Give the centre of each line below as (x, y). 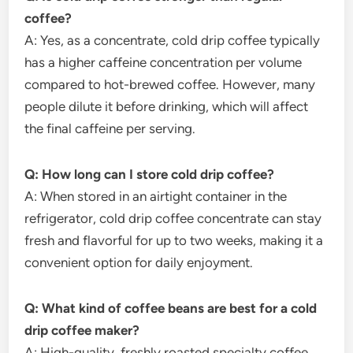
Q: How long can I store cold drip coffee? (150, 175)
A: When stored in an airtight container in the (156, 197)
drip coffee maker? (82, 331)
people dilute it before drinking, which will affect (167, 107)
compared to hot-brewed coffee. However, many (170, 85)
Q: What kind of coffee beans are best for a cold (171, 308)
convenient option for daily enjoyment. (139, 263)
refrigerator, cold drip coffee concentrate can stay (173, 219)
